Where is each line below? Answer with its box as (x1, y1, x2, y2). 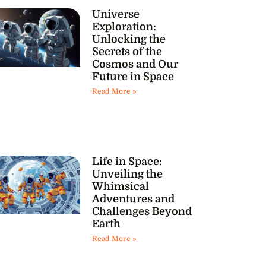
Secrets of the (91, 46, 162, 58)
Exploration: (91, 21, 156, 33)
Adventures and (91, 192, 175, 205)
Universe (91, 8, 140, 21)
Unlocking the (91, 33, 166, 46)
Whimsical (91, 180, 149, 192)
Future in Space (91, 71, 174, 83)
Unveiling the (91, 167, 163, 180)
